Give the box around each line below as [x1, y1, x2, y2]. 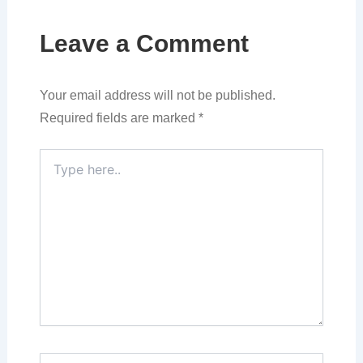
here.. [38, 165, 69, 179]
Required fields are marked [39, 110, 199, 125]
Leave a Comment [39, 29, 249, 57]
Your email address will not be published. [39, 88, 275, 102]
